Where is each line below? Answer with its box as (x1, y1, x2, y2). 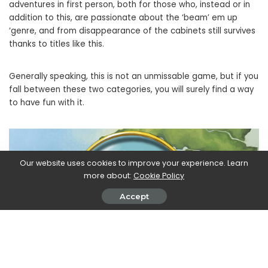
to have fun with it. (9, 96, 84, 108)
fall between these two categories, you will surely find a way (9, 83, 254, 95)
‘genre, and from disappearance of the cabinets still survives (9, 25, 255, 36)
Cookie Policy (133, 170, 184, 181)
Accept (119, 191, 149, 201)
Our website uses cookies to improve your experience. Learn (20, 158, 248, 168)
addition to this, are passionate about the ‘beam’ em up (9, 11, 237, 23)
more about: (84, 170, 133, 181)
